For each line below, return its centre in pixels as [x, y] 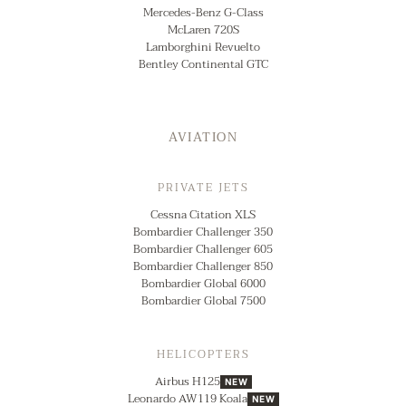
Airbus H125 [187, 381]
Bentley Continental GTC [203, 64]
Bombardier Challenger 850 [203, 266]
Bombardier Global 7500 [203, 300]
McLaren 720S [203, 29]
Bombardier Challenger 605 [203, 249]
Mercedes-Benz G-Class [203, 12]
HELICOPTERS [203, 354]
